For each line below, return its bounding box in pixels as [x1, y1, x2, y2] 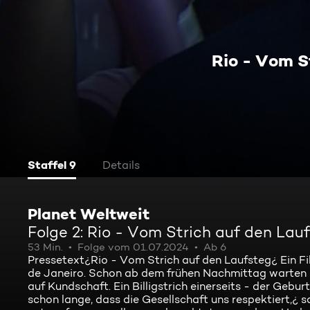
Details [102, 158, 140, 172]
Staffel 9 [28, 158, 76, 172]
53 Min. [28, 241, 63, 253]
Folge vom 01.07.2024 [77, 241, 189, 253]
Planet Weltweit [28, 204, 149, 224]
